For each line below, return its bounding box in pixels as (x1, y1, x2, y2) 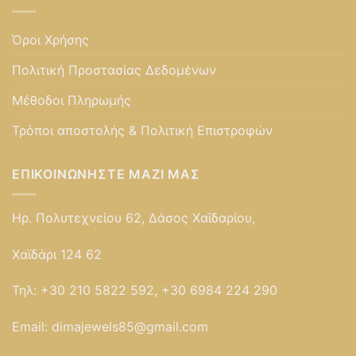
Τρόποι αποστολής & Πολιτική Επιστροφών (12, 122, 273, 139)
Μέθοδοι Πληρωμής (12, 92, 131, 109)
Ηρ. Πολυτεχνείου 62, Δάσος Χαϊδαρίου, (12, 209, 255, 226)
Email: (12, 319, 52, 335)
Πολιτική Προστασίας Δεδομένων (12, 62, 216, 79)
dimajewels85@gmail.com (52, 319, 208, 335)
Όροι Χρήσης (12, 32, 89, 48)
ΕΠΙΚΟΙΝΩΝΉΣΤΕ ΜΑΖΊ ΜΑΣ (12, 166, 200, 183)
